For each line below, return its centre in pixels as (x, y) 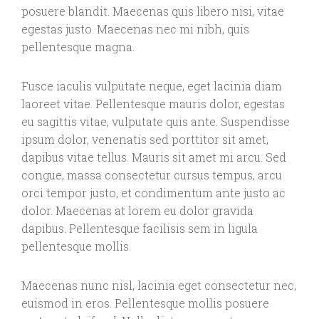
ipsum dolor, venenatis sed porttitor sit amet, (145, 140)
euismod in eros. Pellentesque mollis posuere (145, 303)
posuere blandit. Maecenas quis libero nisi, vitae (153, 11)
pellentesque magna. (78, 47)
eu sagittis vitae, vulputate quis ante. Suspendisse (156, 122)
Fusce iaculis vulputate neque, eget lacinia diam (152, 86)
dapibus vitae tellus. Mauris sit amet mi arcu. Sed (154, 157)
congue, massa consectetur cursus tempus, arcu (152, 175)
